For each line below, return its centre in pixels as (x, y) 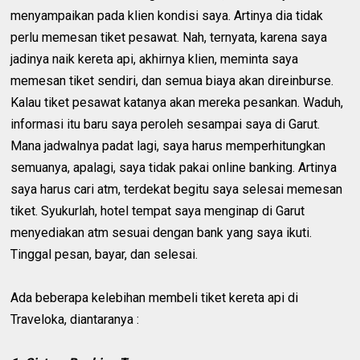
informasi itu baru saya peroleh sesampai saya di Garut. (166, 125)
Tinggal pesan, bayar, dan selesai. (104, 255)
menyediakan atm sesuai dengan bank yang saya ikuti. (162, 233)
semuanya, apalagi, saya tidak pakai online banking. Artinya (174, 168)
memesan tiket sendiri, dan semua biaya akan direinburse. (172, 81)
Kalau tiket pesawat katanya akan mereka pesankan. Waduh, (177, 103)
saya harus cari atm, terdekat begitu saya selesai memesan (177, 190)
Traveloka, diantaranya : (75, 320)
